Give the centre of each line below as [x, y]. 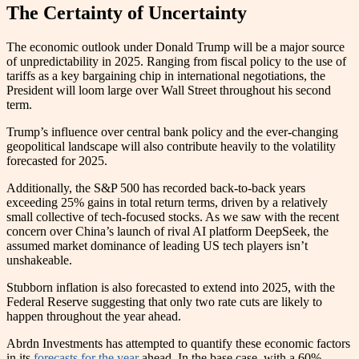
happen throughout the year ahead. [95, 316]
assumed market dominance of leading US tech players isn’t [157, 245]
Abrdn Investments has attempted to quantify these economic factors [178, 343]
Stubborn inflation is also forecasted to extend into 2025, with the [171, 287]
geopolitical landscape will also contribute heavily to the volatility [171, 146]
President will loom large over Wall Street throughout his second [169, 90]
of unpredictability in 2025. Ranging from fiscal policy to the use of [176, 61]
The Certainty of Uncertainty [127, 12]
